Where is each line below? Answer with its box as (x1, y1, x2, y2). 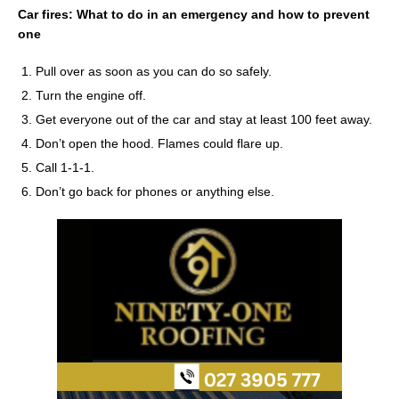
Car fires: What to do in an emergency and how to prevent (18, 6, 370, 21)
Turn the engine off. (36, 87, 146, 102)
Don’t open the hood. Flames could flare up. (36, 135, 283, 151)
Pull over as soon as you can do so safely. (36, 63, 272, 78)
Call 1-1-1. (36, 159, 94, 175)
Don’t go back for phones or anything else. (36, 183, 274, 199)
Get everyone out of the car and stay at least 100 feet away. (36, 111, 372, 126)
